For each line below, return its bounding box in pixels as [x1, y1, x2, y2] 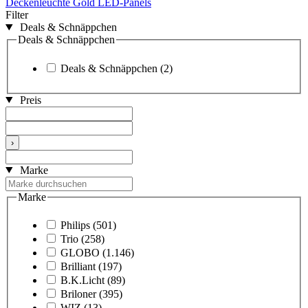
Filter [5, 9, 28, 21]
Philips [60, 219, 90, 232]
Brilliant [60, 261, 96, 273]
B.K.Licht [60, 274, 104, 287]
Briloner [60, 288, 96, 300]
